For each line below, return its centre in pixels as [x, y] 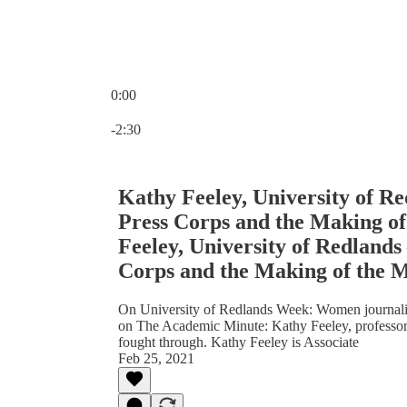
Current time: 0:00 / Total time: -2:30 [215, 110]
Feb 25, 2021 [156, 358]
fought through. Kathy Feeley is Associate [238, 342]
